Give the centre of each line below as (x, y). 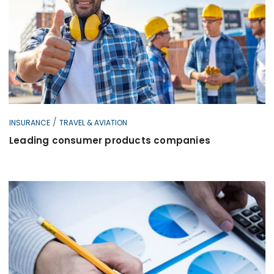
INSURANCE (30, 122)
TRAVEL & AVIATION (93, 122)
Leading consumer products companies (110, 140)
